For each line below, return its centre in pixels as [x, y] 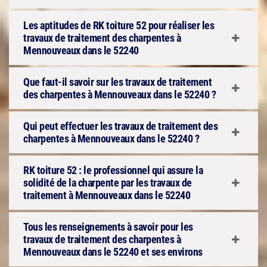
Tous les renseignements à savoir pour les [108, 227]
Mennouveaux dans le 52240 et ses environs [113, 252]
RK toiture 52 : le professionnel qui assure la [113, 170]
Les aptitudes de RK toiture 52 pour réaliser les [119, 25]
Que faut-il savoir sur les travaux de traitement [117, 82]
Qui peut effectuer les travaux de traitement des [120, 126]
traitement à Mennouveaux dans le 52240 [107, 195]
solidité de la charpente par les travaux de [108, 183]
